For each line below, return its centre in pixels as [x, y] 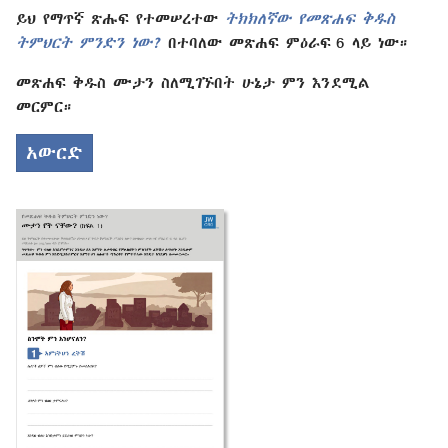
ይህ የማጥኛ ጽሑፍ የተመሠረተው [120, 18]
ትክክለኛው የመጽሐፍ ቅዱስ [310, 18]
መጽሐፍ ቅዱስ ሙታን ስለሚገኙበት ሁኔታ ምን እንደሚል [193, 82]
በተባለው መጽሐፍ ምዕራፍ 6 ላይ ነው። [284, 42]
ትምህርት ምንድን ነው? [88, 42]
